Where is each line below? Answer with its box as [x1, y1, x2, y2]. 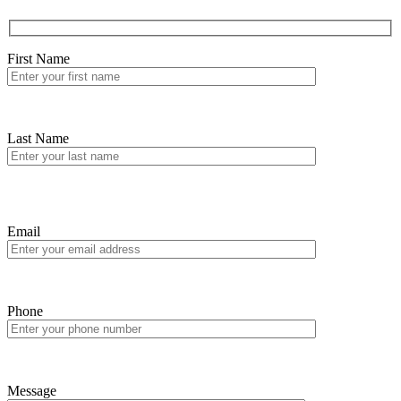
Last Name [7, 131, 69, 147]
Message [7, 383, 56, 399]
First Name [7, 51, 70, 67]
